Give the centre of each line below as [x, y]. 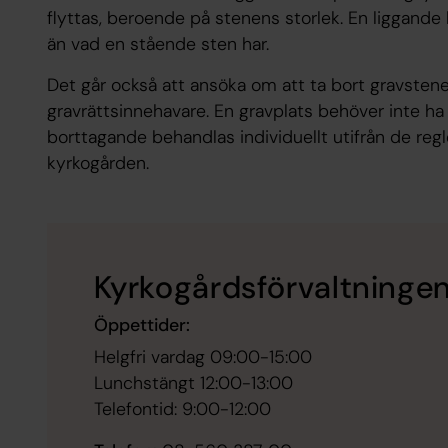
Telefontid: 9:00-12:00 [182, 409]
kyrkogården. [97, 163]
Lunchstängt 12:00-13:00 [193, 383]
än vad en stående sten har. [157, 43]
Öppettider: [141, 324]
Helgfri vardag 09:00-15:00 [202, 357]
